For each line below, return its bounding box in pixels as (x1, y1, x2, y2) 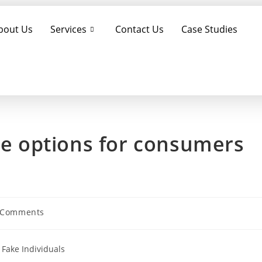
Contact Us (115, 23, 164, 36)
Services (50, 23, 87, 36)
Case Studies (181, 23, 237, 36)
